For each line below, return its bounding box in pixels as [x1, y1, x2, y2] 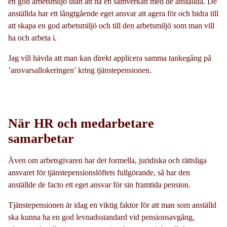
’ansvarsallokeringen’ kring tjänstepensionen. [8, 65, 152, 74]
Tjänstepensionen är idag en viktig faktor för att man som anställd [8, 200, 216, 209]
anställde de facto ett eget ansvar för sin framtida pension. [8, 180, 191, 189]
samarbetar [8, 131, 74, 146]
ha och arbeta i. [8, 33, 57, 42]
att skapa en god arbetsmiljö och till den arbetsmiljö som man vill [8, 21, 214, 30]
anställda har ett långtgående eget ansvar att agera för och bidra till [8, 9, 218, 18]
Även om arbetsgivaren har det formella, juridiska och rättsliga [8, 156, 207, 165]
